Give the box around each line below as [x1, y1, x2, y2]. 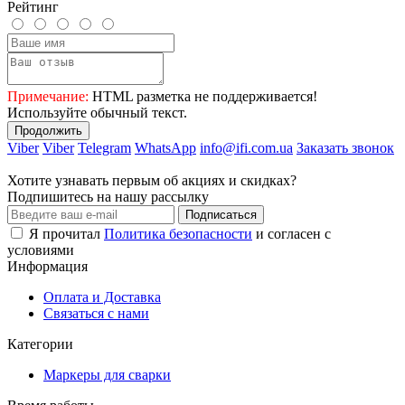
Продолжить [14, 124, 82, 138]
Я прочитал [29, 226, 104, 242]
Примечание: [7, 89, 89, 105]
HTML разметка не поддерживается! [89, 89, 317, 105]
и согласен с [252, 226, 331, 242]
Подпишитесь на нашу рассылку [7, 189, 209, 205]
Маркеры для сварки [43, 367, 171, 383]
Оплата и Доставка [43, 289, 161, 306]
